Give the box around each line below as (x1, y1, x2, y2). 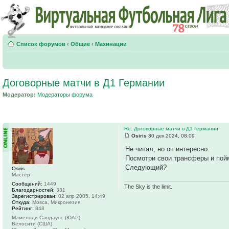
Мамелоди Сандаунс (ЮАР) (12, 214, 80, 220)
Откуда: (12, 199, 31, 205)
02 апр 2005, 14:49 (57, 193, 105, 199)
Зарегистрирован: (12, 193, 57, 199)
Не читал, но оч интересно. (125, 145, 210, 153)
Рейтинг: (12, 205, 34, 211)
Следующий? (125, 163, 167, 171)
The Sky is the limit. (124, 184, 172, 190)
